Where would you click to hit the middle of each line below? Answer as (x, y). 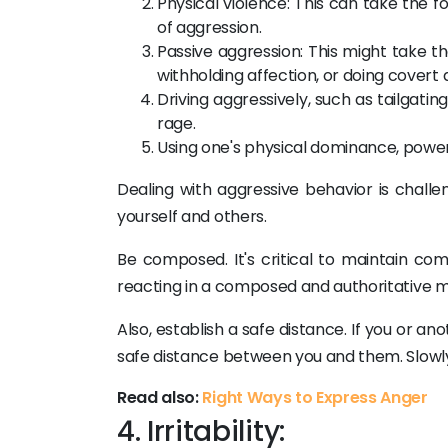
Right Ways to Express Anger (315, 397)
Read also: (160, 397)
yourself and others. (192, 216)
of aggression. (209, 27)
